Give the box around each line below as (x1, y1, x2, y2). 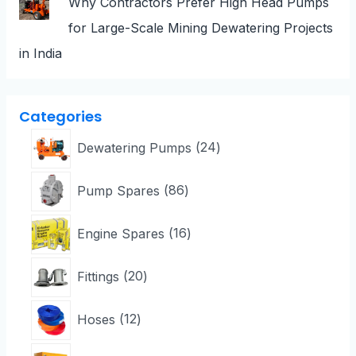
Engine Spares (76, 225, 164, 242)
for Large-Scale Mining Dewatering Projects (68, 20, 333, 37)
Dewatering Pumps (76, 139, 192, 156)
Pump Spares (76, 182, 160, 199)
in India (18, 45, 62, 62)
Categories (18, 106, 102, 127)
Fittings (76, 268, 119, 284)
